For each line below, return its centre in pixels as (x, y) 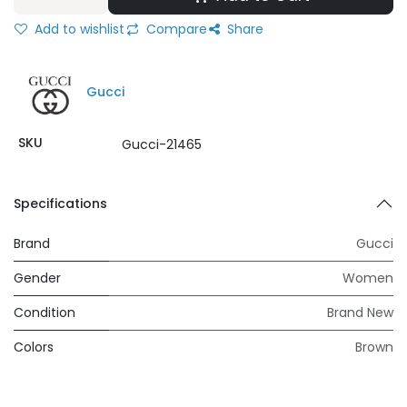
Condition (45, 313)
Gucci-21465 (161, 144)
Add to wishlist (78, 29)
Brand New (360, 313)
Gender (37, 278)
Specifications (60, 203)
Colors (34, 347)
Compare (175, 29)
